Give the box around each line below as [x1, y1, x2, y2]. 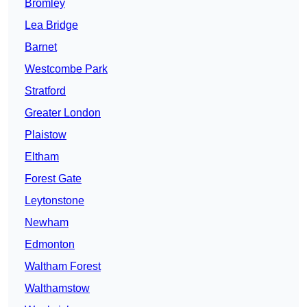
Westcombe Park [25, 63, 108, 75]
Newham [25, 217, 69, 229]
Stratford [25, 85, 66, 97]
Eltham [25, 151, 59, 163]
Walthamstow [25, 282, 90, 295]
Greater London [25, 107, 101, 119]
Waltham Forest [25, 260, 101, 273]
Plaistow [25, 129, 66, 141]
